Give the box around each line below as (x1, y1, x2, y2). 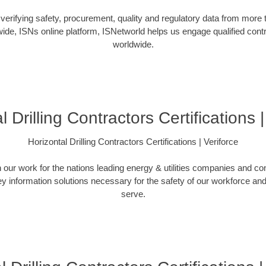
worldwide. (112, 39, 154, 50)
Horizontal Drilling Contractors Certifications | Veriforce (28, 136, 238, 147)
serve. (121, 189, 145, 199)
